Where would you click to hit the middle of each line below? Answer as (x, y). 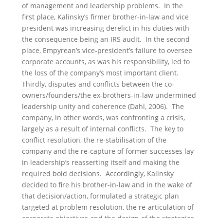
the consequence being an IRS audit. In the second (106, 39)
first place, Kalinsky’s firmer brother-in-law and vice (105, 17)
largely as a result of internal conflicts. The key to (102, 129)
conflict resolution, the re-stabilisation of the (94, 140)
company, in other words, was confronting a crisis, (103, 118)
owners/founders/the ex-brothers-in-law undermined (109, 95)
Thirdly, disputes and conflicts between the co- (98, 84)
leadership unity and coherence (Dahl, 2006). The (103, 106)
